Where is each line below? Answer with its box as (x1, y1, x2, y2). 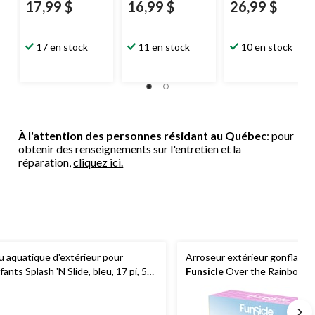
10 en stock (240, 40, 292, 53)
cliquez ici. (73, 155, 124, 169)
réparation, (18, 155, 74, 169)
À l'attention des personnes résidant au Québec (18, 128, 267, 142)
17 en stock (37, 40, 88, 53)
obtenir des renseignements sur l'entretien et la (18, 141, 242, 155)
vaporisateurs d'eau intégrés (186, 278, 311, 291)
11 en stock (139, 40, 191, 53)
